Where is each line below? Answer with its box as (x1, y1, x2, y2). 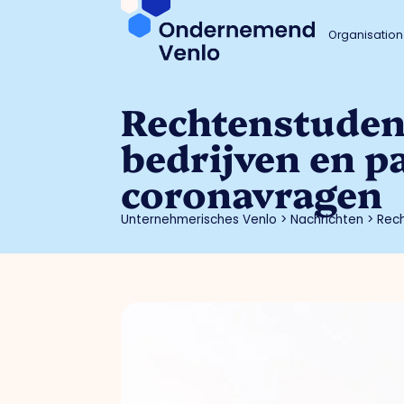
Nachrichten (290, 211, 364, 229)
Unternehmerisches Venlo (121, 211, 278, 229)
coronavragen (121, 168, 383, 218)
